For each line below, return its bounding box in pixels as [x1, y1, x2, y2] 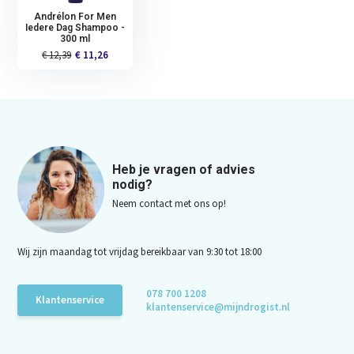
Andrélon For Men [34, 10, 117, 22]
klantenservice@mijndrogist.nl [146, 299, 291, 314]
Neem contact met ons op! [112, 196, 227, 210]
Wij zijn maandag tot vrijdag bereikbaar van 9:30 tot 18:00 [17, 244, 262, 258]
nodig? [112, 176, 153, 192]
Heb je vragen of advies [112, 161, 256, 177]
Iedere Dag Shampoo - [25, 21, 126, 33]
